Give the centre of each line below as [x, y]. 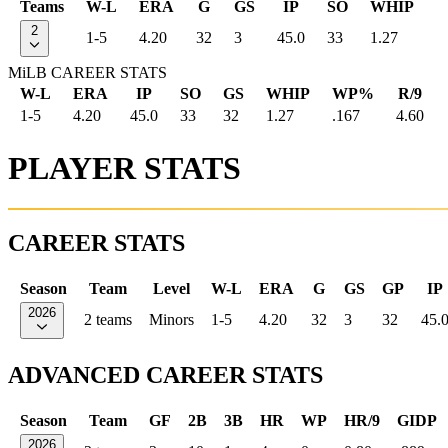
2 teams [108, 319]
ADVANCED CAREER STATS [165, 374]
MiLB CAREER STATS [87, 73]
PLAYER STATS [124, 167]
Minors [171, 319]
